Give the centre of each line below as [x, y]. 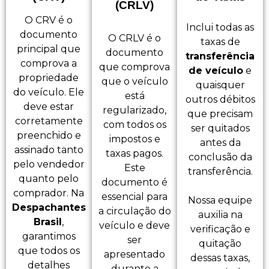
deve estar [49, 107]
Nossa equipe [220, 201]
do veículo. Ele [49, 92]
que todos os [49, 251]
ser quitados [220, 128]
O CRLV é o [134, 38]
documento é [134, 183]
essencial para [134, 197]
